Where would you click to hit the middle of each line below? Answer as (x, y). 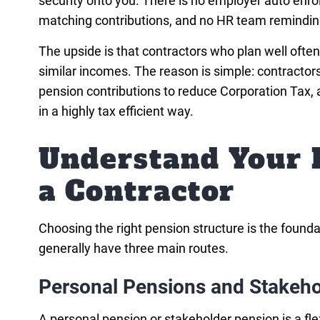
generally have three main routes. (133, 248)
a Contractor (137, 191)
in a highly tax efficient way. (116, 111)
